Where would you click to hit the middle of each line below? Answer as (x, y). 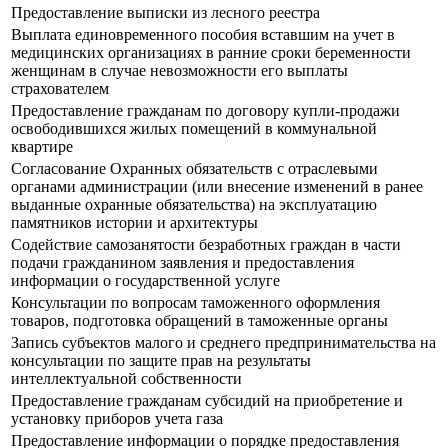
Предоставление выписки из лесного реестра (165, 13)
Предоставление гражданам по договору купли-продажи (205, 111)
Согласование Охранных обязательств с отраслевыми (194, 169)
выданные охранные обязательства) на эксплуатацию (194, 205)
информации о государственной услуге (145, 281)
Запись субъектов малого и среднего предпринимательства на (223, 343)
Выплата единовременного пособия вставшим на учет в (203, 35)
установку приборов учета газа (117, 419)
